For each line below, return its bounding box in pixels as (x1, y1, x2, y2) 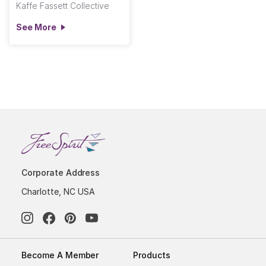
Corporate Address (21, 167, 100, 178)
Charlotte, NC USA (21, 186, 95, 197)
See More (16, 21, 56, 32)
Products (133, 250, 170, 261)
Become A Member (21, 250, 99, 261)
